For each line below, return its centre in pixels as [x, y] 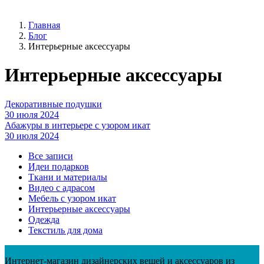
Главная [44, 25]
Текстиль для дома [65, 230]
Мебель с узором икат [72, 198]
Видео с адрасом [62, 187]
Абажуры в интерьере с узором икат [77, 125]
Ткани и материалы [68, 177]
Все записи [51, 156]
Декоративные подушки [53, 104]
